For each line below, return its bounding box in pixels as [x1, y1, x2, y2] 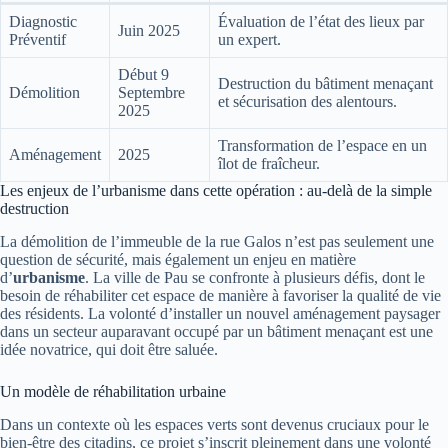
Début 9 [118, 66, 169, 84]
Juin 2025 [118, 22, 180, 40]
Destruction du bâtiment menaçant [218, 75, 433, 93]
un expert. [218, 31, 281, 49]
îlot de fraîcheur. [218, 155, 320, 173]
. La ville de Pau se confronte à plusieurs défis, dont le [85, 269, 425, 287]
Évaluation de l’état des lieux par [218, 13, 424, 31]
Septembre [118, 84, 185, 102]
